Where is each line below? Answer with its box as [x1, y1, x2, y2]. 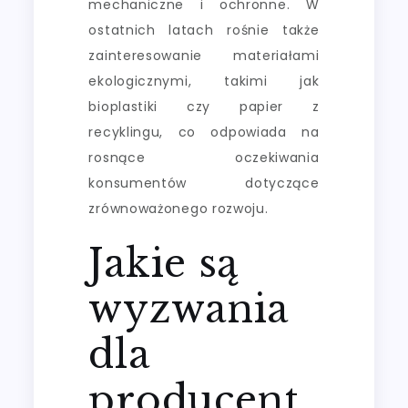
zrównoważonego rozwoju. [88, 199, 269, 218]
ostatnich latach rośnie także [88, 20, 320, 39]
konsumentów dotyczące [88, 173, 320, 192]
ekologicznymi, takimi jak [88, 71, 320, 90]
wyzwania [88, 284, 290, 332]
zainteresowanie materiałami [88, 46, 320, 65]
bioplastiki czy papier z [88, 97, 320, 116]
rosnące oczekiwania [88, 148, 320, 167]
